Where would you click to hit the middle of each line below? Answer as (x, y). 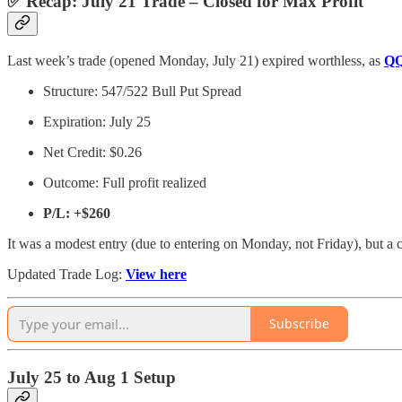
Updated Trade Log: (66, 274)
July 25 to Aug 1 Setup (92, 377)
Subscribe (299, 324)
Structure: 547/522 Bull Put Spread (142, 91)
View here (156, 274)
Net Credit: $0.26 (92, 152)
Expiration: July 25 (97, 121)
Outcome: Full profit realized (125, 182)
